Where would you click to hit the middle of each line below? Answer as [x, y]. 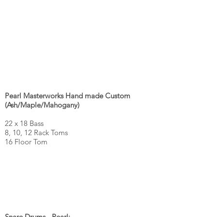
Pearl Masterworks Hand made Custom [68, 96]
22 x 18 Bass [24, 123]
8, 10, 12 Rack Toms [36, 132]
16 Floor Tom [26, 142]
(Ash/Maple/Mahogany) [42, 105]
